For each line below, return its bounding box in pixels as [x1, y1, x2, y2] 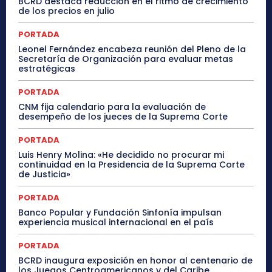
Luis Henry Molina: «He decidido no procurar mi [18, 148, 224, 161]
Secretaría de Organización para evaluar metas [18, 52, 233, 65]
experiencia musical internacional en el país [18, 216, 214, 228]
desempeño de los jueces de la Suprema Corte [18, 110, 228, 123]
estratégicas [18, 62, 75, 75]
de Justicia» [18, 168, 70, 180]
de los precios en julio [18, 4, 115, 17]
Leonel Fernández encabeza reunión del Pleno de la [18, 42, 246, 55]
